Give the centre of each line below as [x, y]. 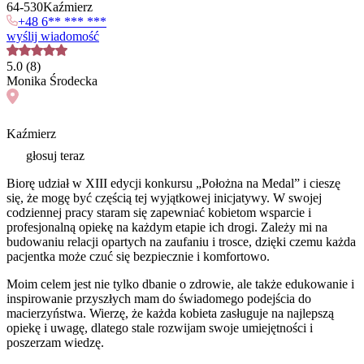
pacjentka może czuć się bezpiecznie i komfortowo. [138, 257]
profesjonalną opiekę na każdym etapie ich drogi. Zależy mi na [167, 227]
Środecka [74, 80]
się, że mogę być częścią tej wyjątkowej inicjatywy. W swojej [164, 198]
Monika [26, 80]
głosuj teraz [54, 156]
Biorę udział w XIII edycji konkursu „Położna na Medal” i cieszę [173, 184]
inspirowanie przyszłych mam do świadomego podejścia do [159, 299]
